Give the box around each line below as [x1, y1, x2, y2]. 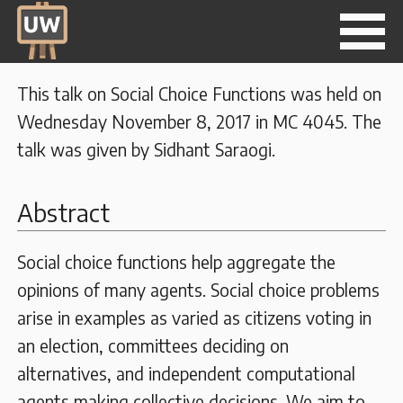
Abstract [17, 198, 110, 228]
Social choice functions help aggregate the [17, 250, 336, 273]
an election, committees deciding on [17, 334, 289, 356]
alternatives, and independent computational [17, 362, 355, 384]
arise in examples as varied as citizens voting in [17, 306, 372, 328]
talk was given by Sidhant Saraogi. [17, 139, 275, 160]
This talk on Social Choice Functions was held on [17, 83, 381, 104]
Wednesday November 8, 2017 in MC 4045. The [17, 111, 381, 132]
